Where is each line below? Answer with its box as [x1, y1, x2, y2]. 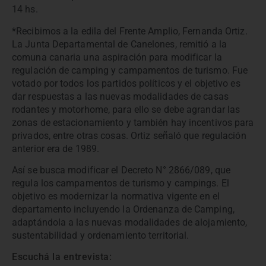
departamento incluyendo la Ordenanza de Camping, [12, 203, 235, 215]
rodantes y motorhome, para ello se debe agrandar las [12, 103, 240, 115]
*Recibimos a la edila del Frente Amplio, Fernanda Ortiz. [12, 25, 248, 37]
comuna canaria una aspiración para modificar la [12, 51, 222, 63]
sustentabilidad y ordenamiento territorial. [12, 229, 189, 241]
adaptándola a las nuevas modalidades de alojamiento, [12, 216, 248, 228]
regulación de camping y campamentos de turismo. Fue [12, 64, 248, 76]
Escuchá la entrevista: [12, 251, 112, 263]
